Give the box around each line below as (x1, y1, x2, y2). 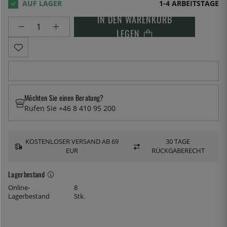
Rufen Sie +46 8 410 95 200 (24, 103, 116, 113)
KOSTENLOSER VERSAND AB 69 (25, 137, 119, 146)
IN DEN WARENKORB (97, 13, 172, 26)
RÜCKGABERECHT (151, 146, 205, 156)
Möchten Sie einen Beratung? (24, 92, 104, 103)
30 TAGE (166, 137, 191, 146)
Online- (8, 183, 30, 192)
